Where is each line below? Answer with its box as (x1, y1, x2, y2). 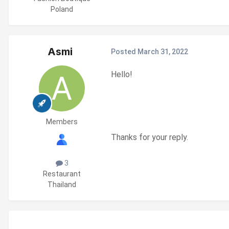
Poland (51, 5, 73, 13)
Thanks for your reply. (111, 132, 188, 143)
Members (46, 117, 78, 126)
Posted (111, 47, 138, 56)
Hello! (111, 70, 132, 80)
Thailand (48, 180, 76, 189)
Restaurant (43, 170, 81, 178)
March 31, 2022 (138, 47, 188, 56)
